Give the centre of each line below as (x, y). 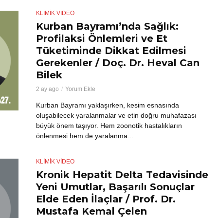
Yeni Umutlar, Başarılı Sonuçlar (115, 187)
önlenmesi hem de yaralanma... (85, 136)
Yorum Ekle (80, 89)
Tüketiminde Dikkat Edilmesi (111, 51)
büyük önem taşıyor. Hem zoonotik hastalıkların (109, 126)
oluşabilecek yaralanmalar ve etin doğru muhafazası (116, 116)
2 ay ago (47, 89)
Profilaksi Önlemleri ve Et (102, 39)
